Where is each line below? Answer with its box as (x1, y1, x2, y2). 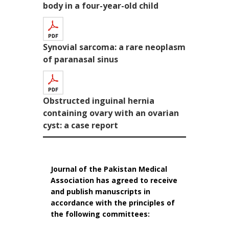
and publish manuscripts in (51, 187, 150, 196)
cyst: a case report (43, 120, 118, 131)
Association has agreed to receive (51, 175, 177, 185)
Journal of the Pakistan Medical (51, 164, 167, 174)
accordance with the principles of (51, 198, 175, 208)
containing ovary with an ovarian (43, 107, 179, 119)
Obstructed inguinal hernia (43, 95, 154, 106)
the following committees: (51, 209, 150, 219)
